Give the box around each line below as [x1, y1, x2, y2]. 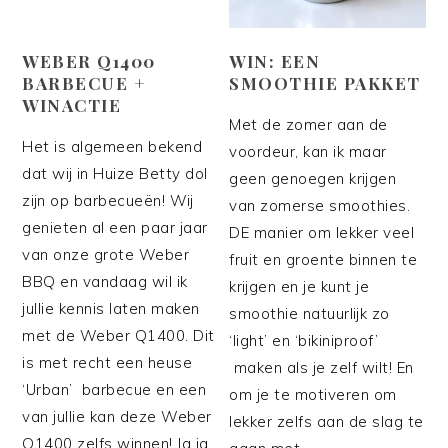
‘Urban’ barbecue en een [22, 379, 207, 399]
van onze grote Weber [22, 244, 190, 264]
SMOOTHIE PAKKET [229, 71, 421, 94]
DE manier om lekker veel [229, 222, 415, 242]
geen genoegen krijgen [229, 168, 397, 188]
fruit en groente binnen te [229, 249, 418, 269]
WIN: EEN [229, 49, 321, 72]
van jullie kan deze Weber [22, 406, 212, 426]
